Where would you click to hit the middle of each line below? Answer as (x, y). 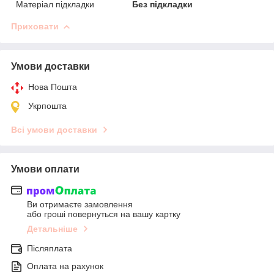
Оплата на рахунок (65, 266)
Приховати (35, 27)
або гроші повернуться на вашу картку (104, 214)
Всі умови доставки (54, 130)
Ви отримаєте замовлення (80, 205)
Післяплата (50, 249)
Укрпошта (47, 106)
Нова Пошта (53, 87)
